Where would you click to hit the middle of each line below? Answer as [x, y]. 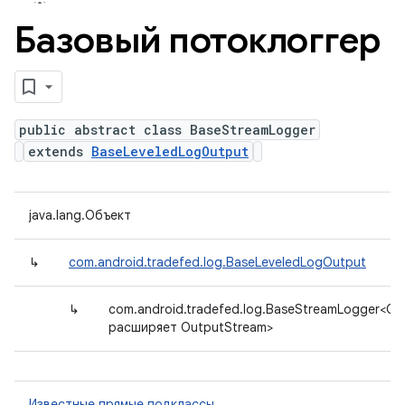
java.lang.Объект [80, 215]
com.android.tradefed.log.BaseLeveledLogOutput [217, 262]
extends [60, 151]
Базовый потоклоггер [198, 40]
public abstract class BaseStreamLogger [167, 130]
